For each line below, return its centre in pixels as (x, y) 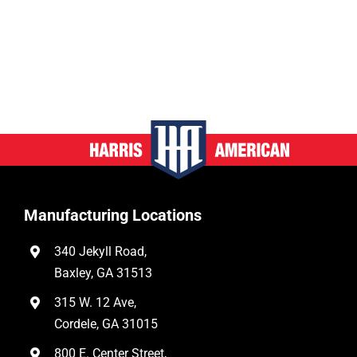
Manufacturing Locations (112, 216)
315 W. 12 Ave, (96, 303)
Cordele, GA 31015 (106, 324)
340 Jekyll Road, (101, 252)
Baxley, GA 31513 (104, 273)
